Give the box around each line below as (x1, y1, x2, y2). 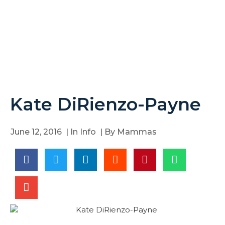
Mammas (115, 127, 157, 137)
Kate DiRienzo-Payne (10, 93, 201, 115)
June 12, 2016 (11, 127, 62, 137)
